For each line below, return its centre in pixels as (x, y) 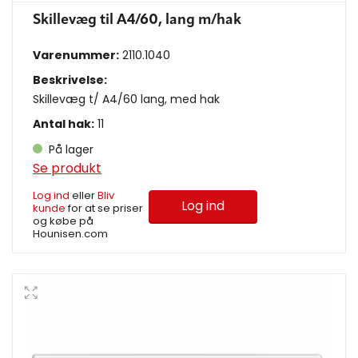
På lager (70, 150)
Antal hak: (64, 124)
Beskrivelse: (70, 80)
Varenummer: (76, 56)
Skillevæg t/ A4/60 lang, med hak (126, 99)
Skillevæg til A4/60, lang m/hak (137, 20)
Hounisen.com (70, 234)
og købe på (63, 221)
